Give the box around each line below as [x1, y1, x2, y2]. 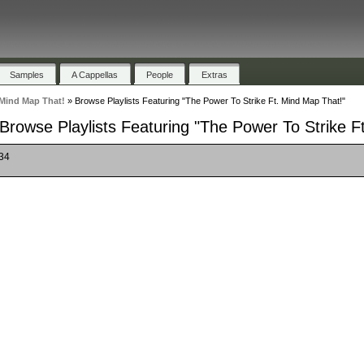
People [146, 69, 174, 80]
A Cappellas [71, 69, 119, 80]
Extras [201, 69, 227, 80]
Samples [9, 69, 44, 80]
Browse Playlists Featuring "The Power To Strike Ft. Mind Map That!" [74, 96, 345, 106]
